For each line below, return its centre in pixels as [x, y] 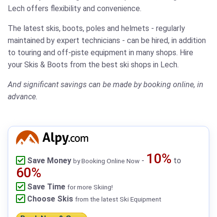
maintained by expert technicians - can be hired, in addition [107, 41]
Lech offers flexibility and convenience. [75, 9]
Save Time [46, 187]
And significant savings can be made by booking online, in [106, 85]
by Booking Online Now [106, 161]
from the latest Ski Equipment [118, 199]
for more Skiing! [90, 187]
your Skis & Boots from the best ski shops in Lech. [93, 65]
